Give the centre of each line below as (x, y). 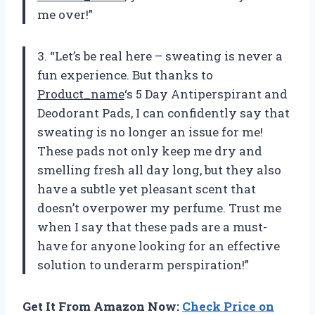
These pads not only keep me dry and (150, 151)
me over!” (65, 15)
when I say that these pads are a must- (152, 227)
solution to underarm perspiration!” (143, 265)
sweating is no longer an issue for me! (150, 132)
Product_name (81, 94)
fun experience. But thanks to (125, 75)
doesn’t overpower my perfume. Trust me (159, 208)
